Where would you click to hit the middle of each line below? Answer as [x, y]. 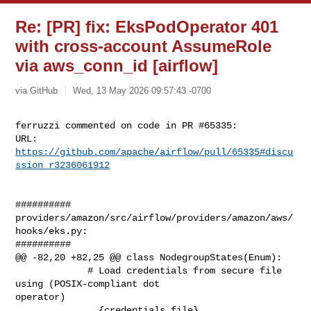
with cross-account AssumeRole [144, 46]
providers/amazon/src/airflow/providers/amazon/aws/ [154, 218]
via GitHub [37, 90]
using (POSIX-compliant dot [91, 284]
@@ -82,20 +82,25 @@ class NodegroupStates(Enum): [149, 257]
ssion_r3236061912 [63, 165]
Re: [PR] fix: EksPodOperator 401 [147, 27]
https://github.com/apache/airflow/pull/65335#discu [154, 152]
